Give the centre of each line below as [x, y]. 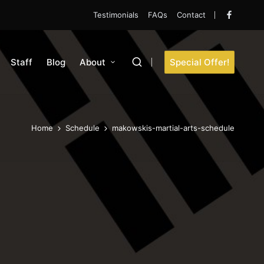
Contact [191, 15]
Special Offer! [199, 62]
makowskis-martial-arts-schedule [173, 128]
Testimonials [116, 15]
